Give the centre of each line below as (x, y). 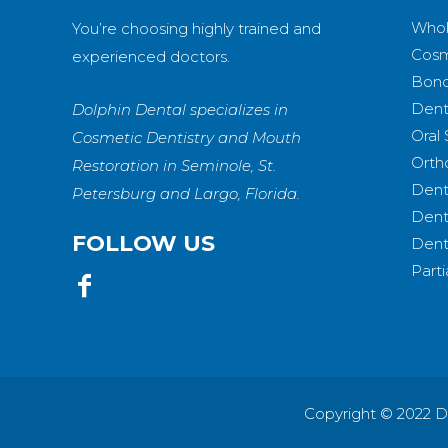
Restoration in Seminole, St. (174, 165)
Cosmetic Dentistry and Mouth (186, 137)
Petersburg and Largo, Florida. (186, 193)
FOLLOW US (143, 243)
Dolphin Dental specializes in (180, 109)
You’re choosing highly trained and (196, 28)
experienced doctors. (151, 56)
